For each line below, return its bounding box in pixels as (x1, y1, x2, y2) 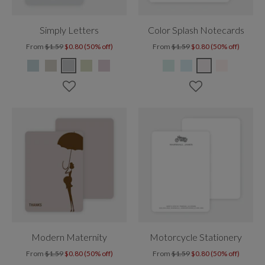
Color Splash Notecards (147, 24, 244, 35)
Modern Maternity (31, 231, 107, 243)
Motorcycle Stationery (150, 231, 242, 243)
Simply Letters (40, 24, 99, 35)
